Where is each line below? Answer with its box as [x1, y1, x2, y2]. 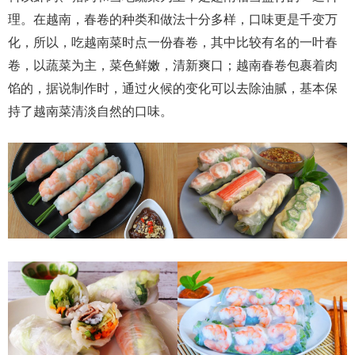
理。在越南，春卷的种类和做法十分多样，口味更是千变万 [8, 13, 338, 27]
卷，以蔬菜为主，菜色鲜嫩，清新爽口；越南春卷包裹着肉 [8, 59, 338, 73]
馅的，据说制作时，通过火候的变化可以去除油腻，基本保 [8, 82, 338, 96]
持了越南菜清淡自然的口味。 [8, 105, 173, 119]
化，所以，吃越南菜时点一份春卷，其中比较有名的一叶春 [8, 36, 338, 50]
